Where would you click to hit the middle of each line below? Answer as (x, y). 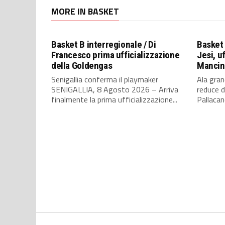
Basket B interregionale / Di (104, 44)
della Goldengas (82, 66)
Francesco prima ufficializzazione (116, 55)
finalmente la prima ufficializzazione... (114, 99)
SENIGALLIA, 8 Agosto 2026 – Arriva (115, 89)
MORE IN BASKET (85, 11)
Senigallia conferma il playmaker (105, 79)
